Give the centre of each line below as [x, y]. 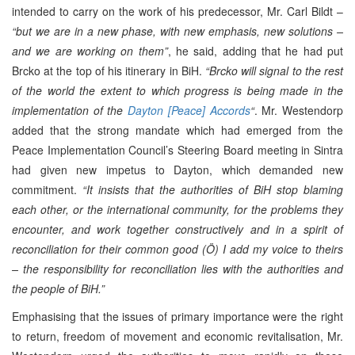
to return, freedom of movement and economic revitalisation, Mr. [177, 336]
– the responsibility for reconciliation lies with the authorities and [177, 268]
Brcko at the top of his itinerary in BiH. [109, 70]
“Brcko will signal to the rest [274, 70]
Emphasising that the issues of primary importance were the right [177, 316]
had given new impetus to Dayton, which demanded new [177, 169]
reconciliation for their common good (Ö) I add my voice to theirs [177, 248]
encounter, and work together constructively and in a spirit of [177, 229]
